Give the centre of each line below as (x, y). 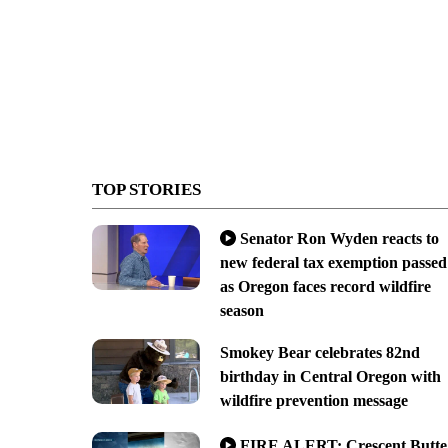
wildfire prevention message (313, 400)
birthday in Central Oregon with (330, 376)
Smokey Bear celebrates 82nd (319, 352)
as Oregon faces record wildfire (325, 286)
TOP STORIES (146, 189)
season (241, 310)
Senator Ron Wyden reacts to (339, 238)
